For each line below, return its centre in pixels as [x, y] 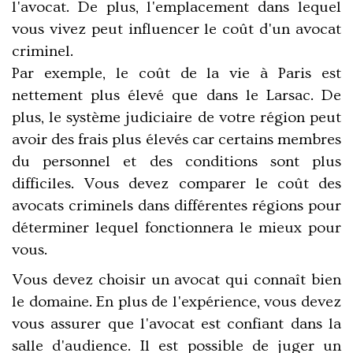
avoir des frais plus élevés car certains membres [176, 140]
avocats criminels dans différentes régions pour [176, 206]
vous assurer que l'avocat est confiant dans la [176, 324]
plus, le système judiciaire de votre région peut [176, 118]
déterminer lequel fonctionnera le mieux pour [176, 228]
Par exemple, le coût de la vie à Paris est [176, 74]
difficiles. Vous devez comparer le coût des [176, 184]
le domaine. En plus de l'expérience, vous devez [176, 302]
